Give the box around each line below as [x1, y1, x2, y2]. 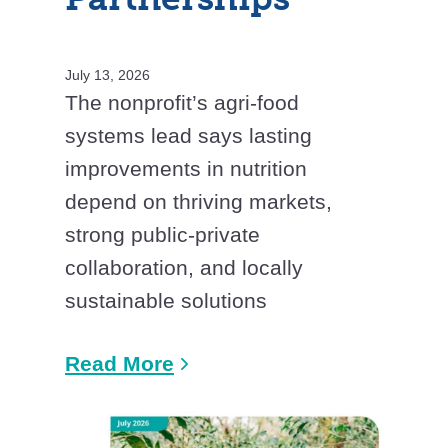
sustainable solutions [65, 289, 267, 313]
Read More [65, 352, 174, 376]
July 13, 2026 [65, 67, 150, 84]
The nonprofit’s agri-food [65, 91, 299, 115]
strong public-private [65, 223, 260, 247]
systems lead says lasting [65, 124, 312, 148]
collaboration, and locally [65, 256, 303, 280]
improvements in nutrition [65, 157, 307, 181]
